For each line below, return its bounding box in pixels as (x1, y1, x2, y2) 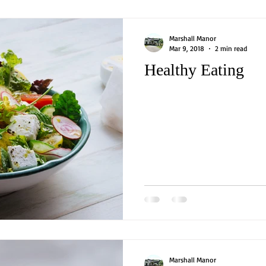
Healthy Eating (144, 61, 244, 79)
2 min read (215, 44, 247, 53)
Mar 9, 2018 (169, 44, 204, 53)
